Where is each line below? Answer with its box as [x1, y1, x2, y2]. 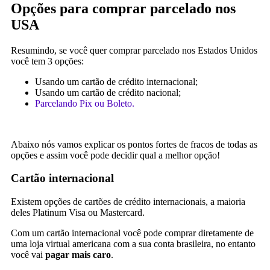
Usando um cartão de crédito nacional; [35, 87, 181, 98]
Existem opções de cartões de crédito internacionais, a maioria [11, 196, 245, 207]
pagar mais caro [45, 249, 111, 260]
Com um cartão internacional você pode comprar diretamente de [11, 227, 254, 238]
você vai [11, 249, 45, 260]
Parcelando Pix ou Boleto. [35, 98, 134, 108]
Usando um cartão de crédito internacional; [35, 76, 198, 87]
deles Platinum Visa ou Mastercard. [11, 207, 145, 218]
